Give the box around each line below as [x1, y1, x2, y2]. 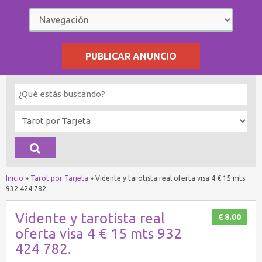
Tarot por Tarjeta [30, 174, 88, 182]
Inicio [6, 174, 23, 182]
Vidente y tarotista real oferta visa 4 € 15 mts [95, 174, 245, 182]
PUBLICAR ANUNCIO [85, 50, 177, 61]
